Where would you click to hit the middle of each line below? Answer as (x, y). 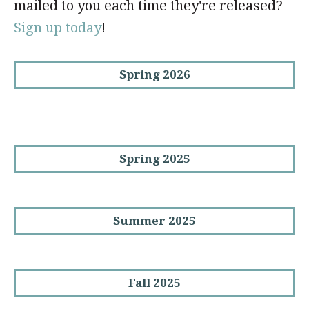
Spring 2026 (154, 74)
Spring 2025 (154, 158)
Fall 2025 (154, 282)
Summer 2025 (154, 220)
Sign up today (58, 27)
